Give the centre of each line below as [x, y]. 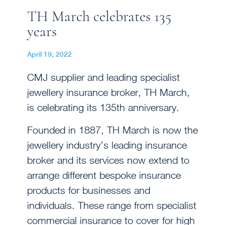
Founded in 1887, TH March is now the [113, 130]
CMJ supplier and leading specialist [103, 77]
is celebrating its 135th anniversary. [103, 107]
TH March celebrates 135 [99, 17]
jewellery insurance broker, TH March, [108, 92]
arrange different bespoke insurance [104, 175]
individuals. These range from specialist [112, 205]
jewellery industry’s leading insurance [107, 145]
